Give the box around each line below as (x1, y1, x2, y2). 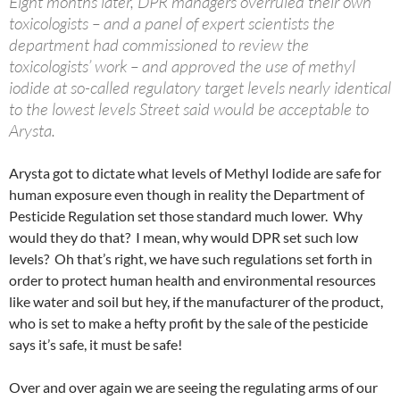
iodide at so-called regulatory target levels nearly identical (9, 77, 391, 99)
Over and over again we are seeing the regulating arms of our (9, 379, 378, 396)
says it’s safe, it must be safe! (9, 336, 182, 354)
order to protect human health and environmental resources (9, 271, 376, 289)
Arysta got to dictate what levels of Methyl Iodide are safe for (9, 164, 381, 182)
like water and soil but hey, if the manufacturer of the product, (9, 293, 383, 311)
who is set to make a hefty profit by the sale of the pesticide (9, 314, 368, 332)
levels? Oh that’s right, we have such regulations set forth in (9, 250, 372, 268)
